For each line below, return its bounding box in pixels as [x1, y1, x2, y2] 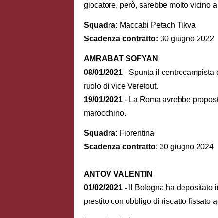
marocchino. [84, 109, 126, 117]
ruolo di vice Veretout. [84, 81, 158, 90]
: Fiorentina [115, 128, 154, 137]
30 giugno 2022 [160, 34, 214, 43]
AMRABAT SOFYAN [84, 54, 158, 63]
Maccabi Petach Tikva [120, 20, 196, 29]
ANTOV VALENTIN [84, 169, 153, 178]
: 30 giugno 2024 [156, 142, 214, 151]
